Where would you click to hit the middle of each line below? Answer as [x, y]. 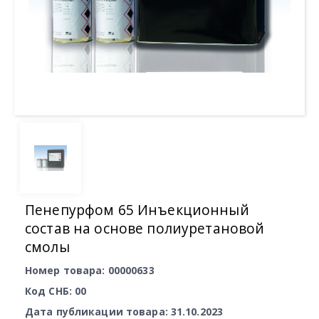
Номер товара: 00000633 [90, 270]
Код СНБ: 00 [56, 291]
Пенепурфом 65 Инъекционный [137, 210]
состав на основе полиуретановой [145, 228]
